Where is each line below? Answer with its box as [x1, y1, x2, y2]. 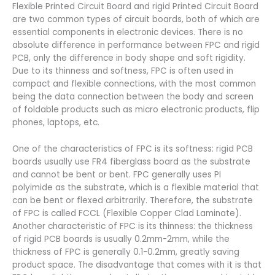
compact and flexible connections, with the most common [12, 77, 256, 90]
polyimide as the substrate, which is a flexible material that [12, 181, 259, 193]
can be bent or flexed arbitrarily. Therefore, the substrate [12, 194, 253, 206]
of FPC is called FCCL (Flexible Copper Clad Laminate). [12, 207, 241, 219]
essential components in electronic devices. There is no [12, 26, 243, 38]
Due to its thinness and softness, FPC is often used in [12, 64, 233, 77]
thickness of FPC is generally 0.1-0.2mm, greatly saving [12, 246, 239, 258]
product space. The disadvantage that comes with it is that [12, 258, 261, 271]
